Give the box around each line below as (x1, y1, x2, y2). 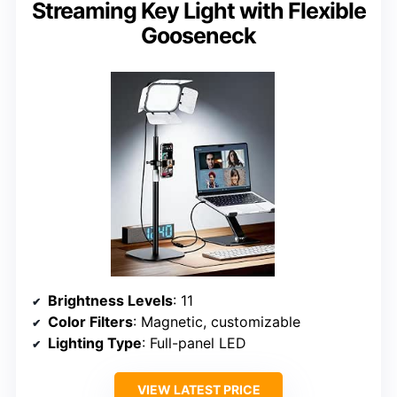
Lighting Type (48, 333, 142, 352)
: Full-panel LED (142, 333, 246, 352)
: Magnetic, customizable (133, 312, 300, 331)
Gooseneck (141, 21, 256, 49)
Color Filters (48, 312, 133, 331)
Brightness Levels (48, 291, 173, 309)
